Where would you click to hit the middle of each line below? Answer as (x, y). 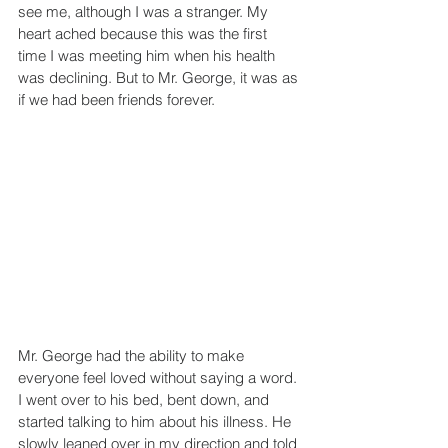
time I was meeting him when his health (148, 56)
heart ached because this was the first (144, 34)
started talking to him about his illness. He (156, 422)
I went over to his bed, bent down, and (145, 400)
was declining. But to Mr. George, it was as (160, 78)
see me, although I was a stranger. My (145, 12)
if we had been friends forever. (116, 100)
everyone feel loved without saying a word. (159, 378)
